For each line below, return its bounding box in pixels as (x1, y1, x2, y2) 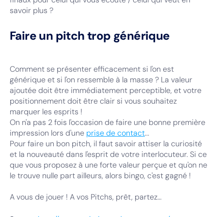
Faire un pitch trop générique (10, 28, 170, 43)
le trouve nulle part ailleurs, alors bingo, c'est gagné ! (10, 170, 191, 181)
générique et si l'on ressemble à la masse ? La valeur (10, 75, 192, 85)
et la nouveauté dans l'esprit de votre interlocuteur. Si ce (10, 149, 207, 159)
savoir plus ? (10, 5, 53, 15)
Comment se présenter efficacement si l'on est (10, 64, 174, 74)
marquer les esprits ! (10, 107, 82, 117)
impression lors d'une (10, 128, 86, 138)
